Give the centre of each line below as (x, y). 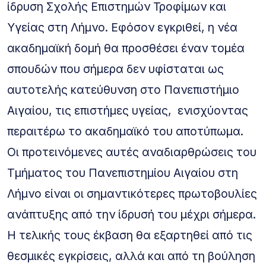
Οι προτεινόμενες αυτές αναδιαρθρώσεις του (132, 152)
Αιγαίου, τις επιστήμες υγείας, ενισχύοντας (128, 110)
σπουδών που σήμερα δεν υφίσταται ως (115, 69)
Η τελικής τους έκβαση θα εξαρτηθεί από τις (130, 235)
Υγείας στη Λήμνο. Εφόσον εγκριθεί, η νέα (122, 27)
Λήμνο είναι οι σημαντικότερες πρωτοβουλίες (132, 193)
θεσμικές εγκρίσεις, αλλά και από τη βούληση (131, 256)
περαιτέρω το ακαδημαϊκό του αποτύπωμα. (125, 131)
